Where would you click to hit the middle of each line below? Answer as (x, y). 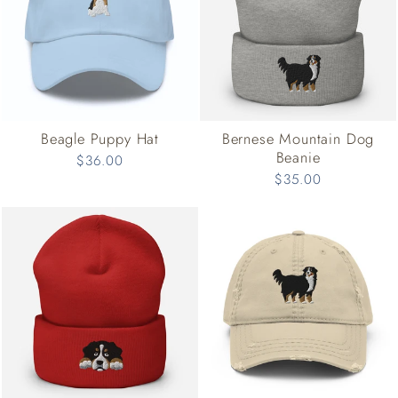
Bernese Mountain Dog (298, 139)
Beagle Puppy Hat (100, 139)
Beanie (298, 158)
